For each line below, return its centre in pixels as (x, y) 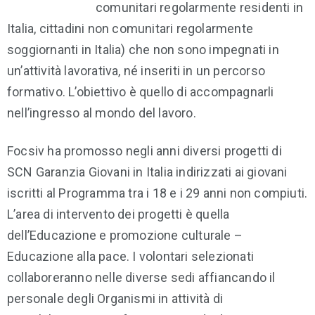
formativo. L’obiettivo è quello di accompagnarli (141, 92)
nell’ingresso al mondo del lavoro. (102, 113)
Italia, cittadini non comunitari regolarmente (130, 28)
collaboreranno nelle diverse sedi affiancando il (141, 277)
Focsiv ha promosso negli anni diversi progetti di (144, 151)
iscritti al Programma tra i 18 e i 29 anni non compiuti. (157, 193)
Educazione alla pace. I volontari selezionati (131, 256)
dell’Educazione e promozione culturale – (125, 235)
